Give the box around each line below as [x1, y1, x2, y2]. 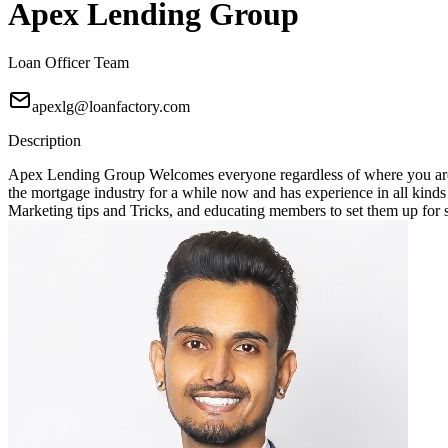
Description [8, 132, 81, 150]
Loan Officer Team [8, 54, 129, 72]
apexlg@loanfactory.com [32, 98, 190, 116]
